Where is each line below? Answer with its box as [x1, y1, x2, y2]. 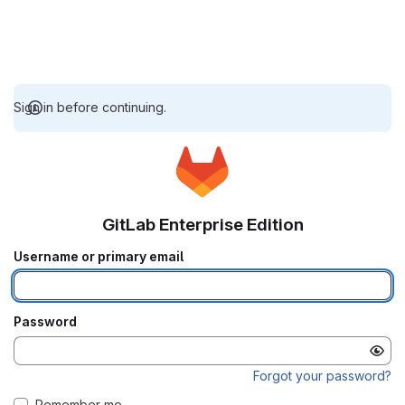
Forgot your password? [253, 368, 391, 383]
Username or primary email [14, 249, 184, 264]
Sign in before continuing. [14, 99, 166, 115]
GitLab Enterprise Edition [101, 214, 304, 235]
